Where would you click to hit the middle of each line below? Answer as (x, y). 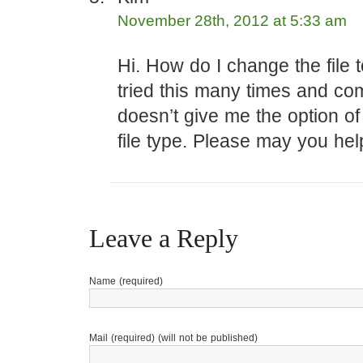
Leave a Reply (164, 238)
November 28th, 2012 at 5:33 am (232, 21)
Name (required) (126, 281)
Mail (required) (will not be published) (173, 338)
